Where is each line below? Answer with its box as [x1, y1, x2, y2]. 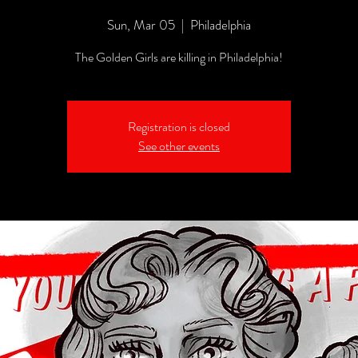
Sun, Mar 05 [107, 14, 175, 34]
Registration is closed [128, 117, 230, 136]
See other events [138, 136, 220, 155]
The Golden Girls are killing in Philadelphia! [75, 47, 283, 66]
